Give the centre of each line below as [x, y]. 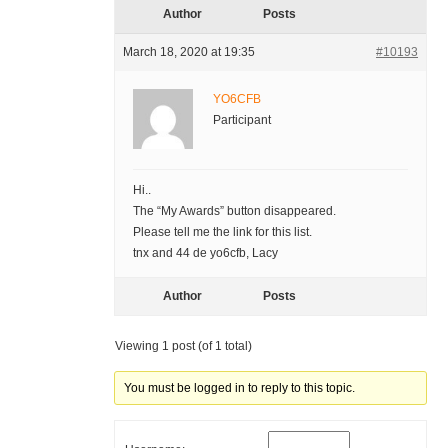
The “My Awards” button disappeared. [234, 211]
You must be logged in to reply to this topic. [240, 388]
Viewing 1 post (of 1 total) [183, 346]
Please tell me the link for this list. [222, 232]
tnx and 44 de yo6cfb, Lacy [205, 253]
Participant [241, 120]
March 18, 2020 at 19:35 [188, 52]
